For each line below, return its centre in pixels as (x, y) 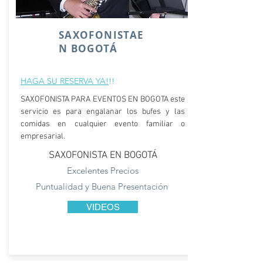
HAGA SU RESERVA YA (63, 81)
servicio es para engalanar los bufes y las (103, 112)
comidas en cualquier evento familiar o (103, 124)
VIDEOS (103, 207)
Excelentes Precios (103, 171)
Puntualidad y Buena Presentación (103, 186)
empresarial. (44, 136)
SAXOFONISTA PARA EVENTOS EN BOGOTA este (103, 100)
